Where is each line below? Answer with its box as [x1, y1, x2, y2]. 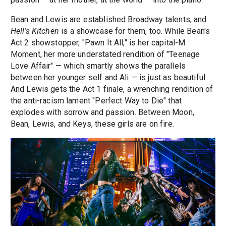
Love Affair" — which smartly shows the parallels [10, 61, 186, 71]
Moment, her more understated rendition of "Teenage [10, 49, 200, 60]
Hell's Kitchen [10, 26, 59, 36]
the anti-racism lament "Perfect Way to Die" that [10, 96, 182, 106]
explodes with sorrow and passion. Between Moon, [10, 107, 194, 118]
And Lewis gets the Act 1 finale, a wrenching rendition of [10, 84, 213, 94]
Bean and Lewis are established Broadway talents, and [10, 15, 207, 25]
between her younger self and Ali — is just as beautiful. [10, 73, 207, 83]
